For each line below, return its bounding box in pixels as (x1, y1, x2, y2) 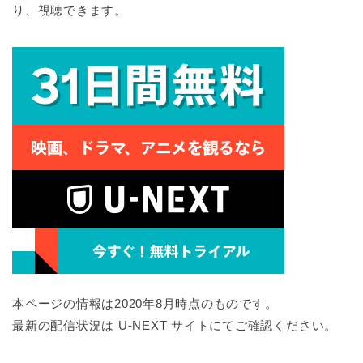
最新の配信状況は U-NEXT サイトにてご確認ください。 (12, 318, 338, 332)
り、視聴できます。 (12, 2, 127, 17)
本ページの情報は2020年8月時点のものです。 (12, 296, 278, 310)
